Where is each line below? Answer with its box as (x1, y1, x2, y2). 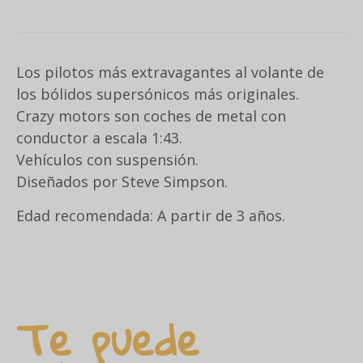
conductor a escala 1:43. (16, 128, 182, 148)
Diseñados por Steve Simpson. (16, 172, 228, 192)
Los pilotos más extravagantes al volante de (16, 62, 324, 83)
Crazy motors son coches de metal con (16, 106, 286, 126)
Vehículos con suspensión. (16, 150, 199, 170)
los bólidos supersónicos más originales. (16, 84, 299, 105)
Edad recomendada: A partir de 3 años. (16, 205, 285, 225)
